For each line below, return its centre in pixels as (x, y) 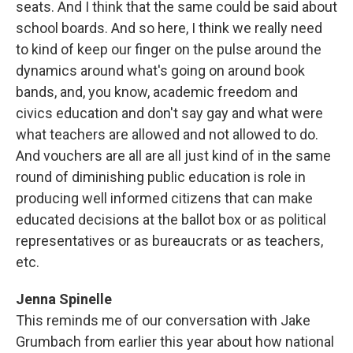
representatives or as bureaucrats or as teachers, (169, 241)
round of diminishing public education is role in (161, 177)
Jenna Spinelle (64, 299)
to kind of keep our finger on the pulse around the (169, 49)
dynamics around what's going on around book (160, 71)
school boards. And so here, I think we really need (169, 28)
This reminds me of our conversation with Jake (163, 320)
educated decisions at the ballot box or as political (171, 219)
